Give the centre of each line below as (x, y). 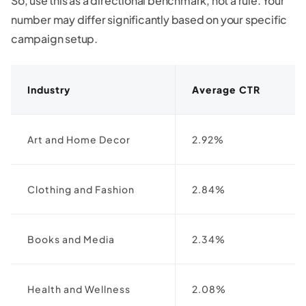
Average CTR (226, 89)
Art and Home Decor (79, 139)
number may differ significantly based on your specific (149, 19)
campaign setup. (55, 38)
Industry (49, 89)
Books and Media (71, 239)
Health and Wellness (79, 289)
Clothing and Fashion (81, 189)
